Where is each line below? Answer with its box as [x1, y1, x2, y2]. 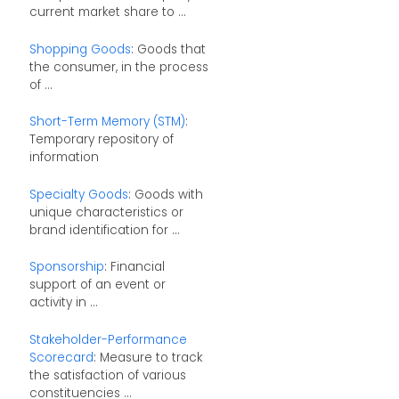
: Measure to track [93, 348, 202, 366]
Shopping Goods [28, 40, 131, 58]
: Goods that [130, 40, 206, 58]
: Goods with [127, 185, 203, 203]
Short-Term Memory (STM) [28, 113, 185, 131]
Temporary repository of [28, 131, 174, 149]
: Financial [103, 258, 165, 276]
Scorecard [28, 348, 94, 366]
